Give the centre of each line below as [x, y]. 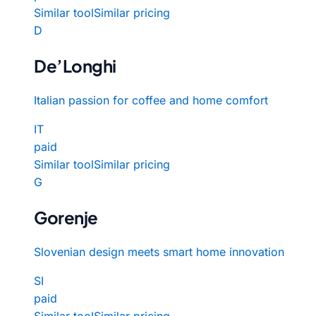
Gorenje [66, 217]
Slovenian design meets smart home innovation [159, 251]
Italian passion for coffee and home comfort [151, 100]
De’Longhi [75, 65]
